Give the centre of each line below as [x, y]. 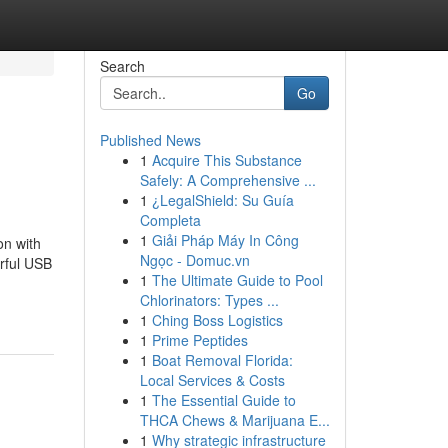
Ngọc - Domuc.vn [194, 260]
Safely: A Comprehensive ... [227, 180]
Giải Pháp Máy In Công [225, 240]
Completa [170, 220]
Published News [150, 140]
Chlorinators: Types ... [209, 300]
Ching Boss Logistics [217, 320]
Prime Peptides [199, 340]
